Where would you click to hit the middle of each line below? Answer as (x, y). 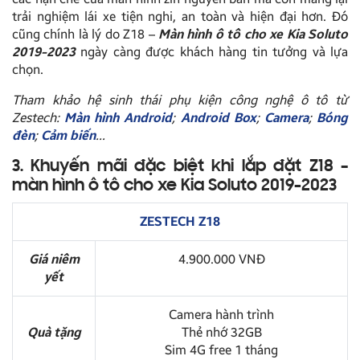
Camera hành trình (221, 314)
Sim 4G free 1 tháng (221, 350)
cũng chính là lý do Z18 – (85, 34)
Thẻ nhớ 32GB (221, 332)
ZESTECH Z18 (180, 221)
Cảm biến (68, 135)
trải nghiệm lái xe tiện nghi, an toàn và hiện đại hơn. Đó (180, 16)
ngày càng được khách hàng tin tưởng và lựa (212, 51)
